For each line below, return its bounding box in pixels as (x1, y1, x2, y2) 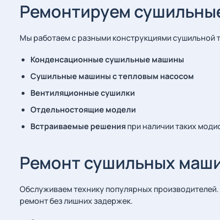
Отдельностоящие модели (30, 104, 136, 115)
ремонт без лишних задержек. (20, 195, 133, 206)
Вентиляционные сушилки (30, 87, 135, 98)
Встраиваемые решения (30, 121, 126, 132)
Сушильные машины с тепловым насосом (30, 71, 194, 82)
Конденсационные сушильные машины (30, 54, 184, 65)
